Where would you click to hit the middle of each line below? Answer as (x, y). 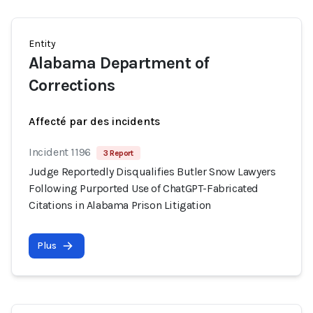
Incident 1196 (60, 152)
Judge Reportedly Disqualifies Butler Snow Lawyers (152, 172)
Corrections (72, 85)
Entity (42, 44)
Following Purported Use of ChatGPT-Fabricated (144, 188)
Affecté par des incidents (94, 121)
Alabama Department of (119, 63)
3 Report (118, 153)
